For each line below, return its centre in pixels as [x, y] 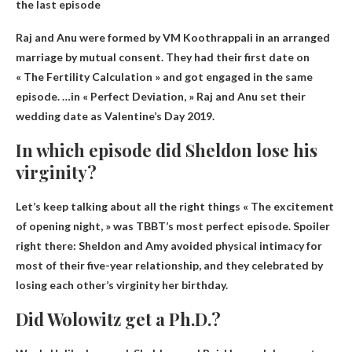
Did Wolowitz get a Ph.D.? [118, 319]
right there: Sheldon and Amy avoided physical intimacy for [169, 245]
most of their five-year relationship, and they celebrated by [169, 265]
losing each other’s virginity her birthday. [122, 284]
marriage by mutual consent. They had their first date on [163, 57]
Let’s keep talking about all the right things [129, 206]
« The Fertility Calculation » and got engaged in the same [164, 76]
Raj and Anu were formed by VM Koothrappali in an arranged [173, 37]
